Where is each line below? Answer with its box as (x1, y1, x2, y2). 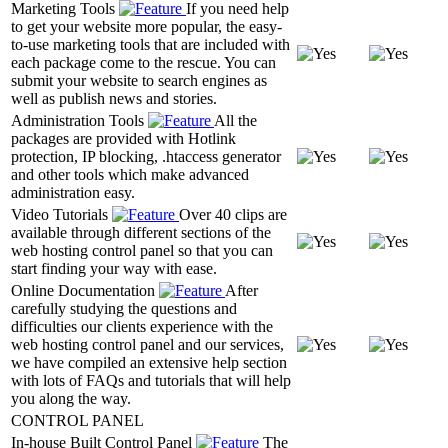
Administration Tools (11, 111, 148, 129)
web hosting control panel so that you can (11, 241, 273, 259)
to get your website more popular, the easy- (11, 17, 282, 35)
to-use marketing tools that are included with (11, 35, 290, 53)
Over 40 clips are (179, 205, 287, 223)
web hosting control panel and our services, (11, 335, 284, 353)
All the (214, 111, 257, 129)
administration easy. (11, 183, 135, 201)
